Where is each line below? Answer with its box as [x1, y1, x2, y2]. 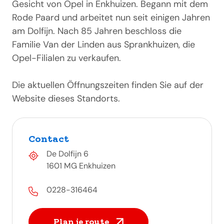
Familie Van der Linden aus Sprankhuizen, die [12, 38, 195, 50]
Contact [28, 133, 69, 144]
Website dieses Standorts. [12, 92, 120, 104]
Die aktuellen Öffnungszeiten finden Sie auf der [12, 79, 203, 91]
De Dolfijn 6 [46, 148, 88, 159]
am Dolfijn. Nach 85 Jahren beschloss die [12, 25, 181, 37]
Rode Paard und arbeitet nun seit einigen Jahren [12, 11, 210, 23]
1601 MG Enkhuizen [46, 160, 115, 171]
